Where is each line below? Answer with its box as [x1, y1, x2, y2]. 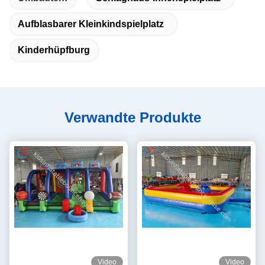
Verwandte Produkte [64, 109, 201, 126]
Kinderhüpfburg [18, 45, 90, 56]
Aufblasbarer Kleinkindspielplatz [18, 19, 164, 30]
